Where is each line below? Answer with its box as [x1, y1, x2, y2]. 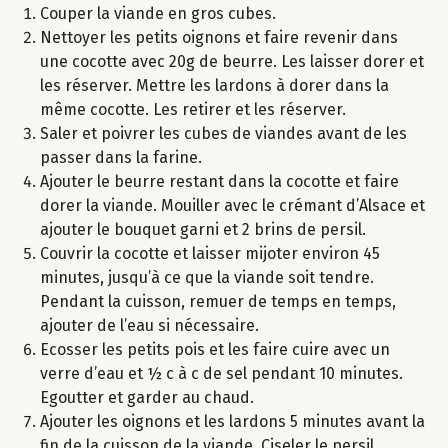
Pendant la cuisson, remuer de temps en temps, [40, 292, 396, 312]
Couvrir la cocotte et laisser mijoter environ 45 [40, 244, 380, 264]
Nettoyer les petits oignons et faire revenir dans [40, 28, 398, 48]
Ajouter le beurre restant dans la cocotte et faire [40, 172, 399, 192]
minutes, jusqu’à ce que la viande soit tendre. [40, 268, 374, 288]
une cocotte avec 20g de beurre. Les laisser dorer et [40, 52, 424, 72]
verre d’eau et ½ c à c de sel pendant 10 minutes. [40, 364, 403, 384]
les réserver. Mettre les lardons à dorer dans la [40, 76, 389, 96]
